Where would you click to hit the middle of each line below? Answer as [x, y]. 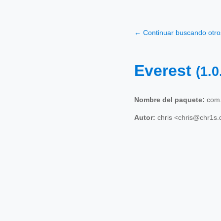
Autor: [145, 117]
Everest [165, 71]
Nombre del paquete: [169, 99]
